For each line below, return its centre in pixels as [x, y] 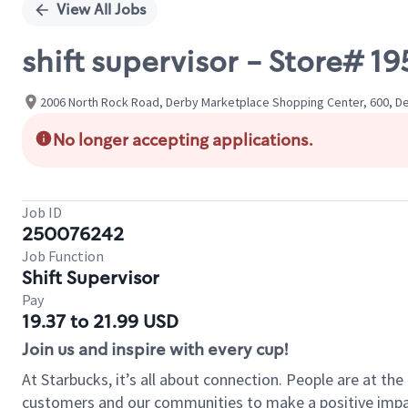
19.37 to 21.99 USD [100, 321]
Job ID [42, 212]
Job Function [63, 256]
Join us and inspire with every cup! [155, 350]
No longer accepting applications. [183, 140]
